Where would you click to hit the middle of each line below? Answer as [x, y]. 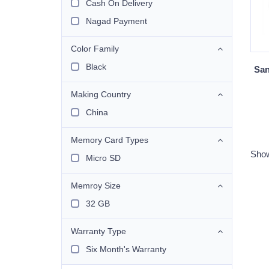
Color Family [95, 49]
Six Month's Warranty [126, 249]
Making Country [101, 94]
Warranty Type [98, 231]
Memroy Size [96, 186]
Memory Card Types [110, 140]
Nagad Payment [116, 21]
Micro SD [103, 158]
